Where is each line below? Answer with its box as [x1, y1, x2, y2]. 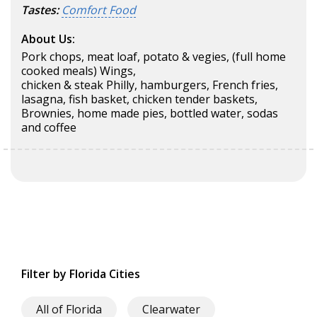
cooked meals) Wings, [21, 63, 136, 79]
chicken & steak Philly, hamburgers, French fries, [21, 77, 278, 93]
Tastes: [21, 2, 59, 18]
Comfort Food [62, 2, 136, 18]
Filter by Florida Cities [21, 266, 140, 282]
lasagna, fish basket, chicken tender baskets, [21, 91, 258, 108]
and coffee [21, 120, 76, 136]
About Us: [21, 31, 75, 47]
